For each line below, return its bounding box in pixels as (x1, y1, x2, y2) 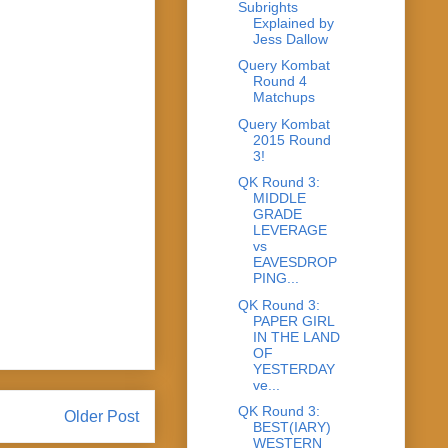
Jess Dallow (252, 30, 328, 47)
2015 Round (252, 131, 331, 148)
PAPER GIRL (252, 312, 334, 329)
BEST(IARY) (252, 419, 331, 436)
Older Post (64, 408, 139, 426)
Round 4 (252, 73, 307, 90)
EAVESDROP (252, 254, 337, 271)
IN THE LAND (252, 328, 340, 345)
